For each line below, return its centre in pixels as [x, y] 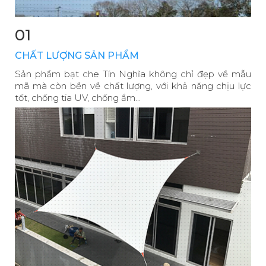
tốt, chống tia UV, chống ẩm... [78, 97]
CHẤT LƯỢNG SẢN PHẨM [77, 55]
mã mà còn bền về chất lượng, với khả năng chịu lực [133, 85]
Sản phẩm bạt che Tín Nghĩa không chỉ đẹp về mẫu [133, 74]
